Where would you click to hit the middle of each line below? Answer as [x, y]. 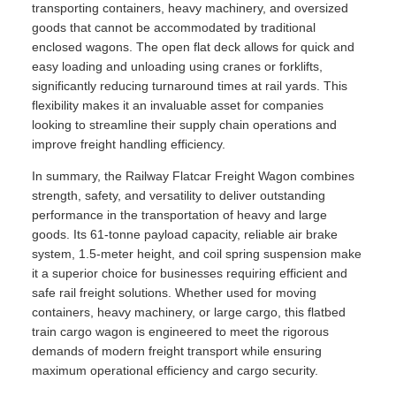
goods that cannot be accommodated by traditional [174, 28]
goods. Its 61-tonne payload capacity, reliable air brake [185, 235]
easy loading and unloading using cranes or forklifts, [177, 67]
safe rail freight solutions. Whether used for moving [174, 293]
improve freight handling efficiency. [129, 145]
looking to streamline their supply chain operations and [184, 125]
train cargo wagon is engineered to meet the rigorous [180, 332]
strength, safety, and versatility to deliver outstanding [179, 196]
